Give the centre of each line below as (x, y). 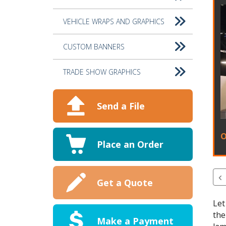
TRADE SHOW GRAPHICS (102, 72)
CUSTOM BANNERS (94, 47)
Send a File (121, 106)
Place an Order (130, 144)
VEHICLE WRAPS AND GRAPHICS (114, 22)
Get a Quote (125, 182)
